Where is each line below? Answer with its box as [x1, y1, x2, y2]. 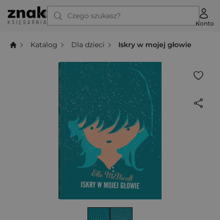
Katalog [30, 40, 58, 49]
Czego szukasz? [67, 11, 121, 20]
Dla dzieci [71, 40, 105, 49]
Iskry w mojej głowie [118, 40, 192, 49]
